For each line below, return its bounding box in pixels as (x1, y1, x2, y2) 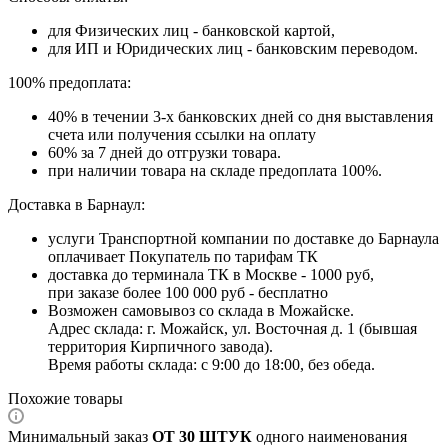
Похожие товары (8, 389, 123, 407)
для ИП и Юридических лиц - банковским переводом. (48, 39, 418, 57)
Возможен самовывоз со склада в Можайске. (48, 301, 354, 319)
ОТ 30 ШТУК (152, 427, 252, 445)
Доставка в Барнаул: (8, 195, 145, 213)
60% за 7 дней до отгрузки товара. (48, 143, 281, 161)
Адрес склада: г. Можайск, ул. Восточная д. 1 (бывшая (48, 319, 417, 337)
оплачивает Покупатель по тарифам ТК (48, 247, 318, 265)
